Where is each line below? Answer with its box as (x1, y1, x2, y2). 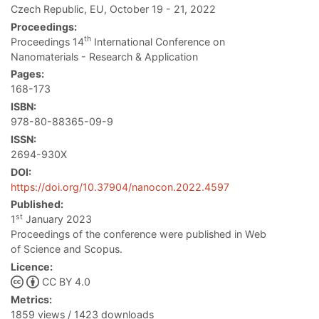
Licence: (11, 261, 53, 273)
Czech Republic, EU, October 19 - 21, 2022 (11, 2, 216, 15)
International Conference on (91, 35, 225, 48)
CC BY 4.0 (41, 276, 90, 288)
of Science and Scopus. (11, 243, 122, 256)
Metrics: (11, 293, 52, 305)
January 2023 (23, 213, 92, 226)
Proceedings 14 (11, 35, 84, 48)
